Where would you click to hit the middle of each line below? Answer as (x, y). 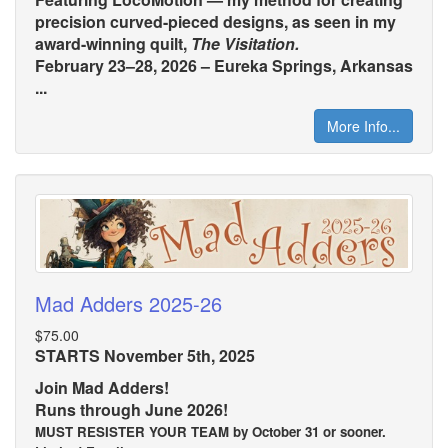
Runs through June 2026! (131, 410)
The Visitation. (245, 44)
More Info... (363, 126)
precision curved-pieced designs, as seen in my (215, 22)
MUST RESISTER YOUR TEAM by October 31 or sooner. (210, 432)
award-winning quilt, (113, 44)
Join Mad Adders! (102, 388)
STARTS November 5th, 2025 (145, 356)
